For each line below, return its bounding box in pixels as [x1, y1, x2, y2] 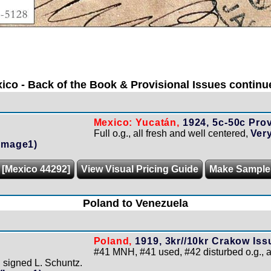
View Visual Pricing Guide [80, 163, 198, 174]
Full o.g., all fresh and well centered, [93, 128, 250, 139]
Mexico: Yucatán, [93, 117, 180, 128]
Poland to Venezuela [83, 197, 188, 209]
